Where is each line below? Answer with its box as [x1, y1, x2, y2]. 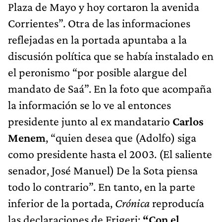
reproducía [152, 196, 204, 210]
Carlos [172, 114, 204, 128]
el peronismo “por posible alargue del [8, 65, 187, 79]
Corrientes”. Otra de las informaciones [8, 16, 190, 30]
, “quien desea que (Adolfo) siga [46, 131, 196, 145]
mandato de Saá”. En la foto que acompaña [8, 82, 212, 96]
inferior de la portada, [8, 196, 115, 210]
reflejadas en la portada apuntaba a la [8, 33, 187, 47]
